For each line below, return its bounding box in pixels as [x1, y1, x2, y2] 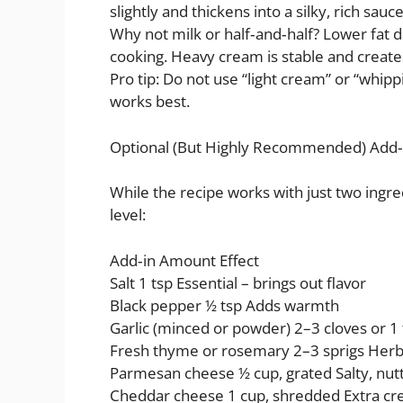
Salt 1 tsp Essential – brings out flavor [110, 272, 366, 293]
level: [110, 204, 146, 226]
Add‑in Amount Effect [110, 249, 259, 271]
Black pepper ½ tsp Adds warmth [110, 294, 339, 316]
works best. [110, 91, 190, 112]
